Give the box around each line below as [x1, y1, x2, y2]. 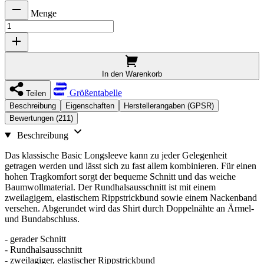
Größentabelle [67, 87, 122, 98]
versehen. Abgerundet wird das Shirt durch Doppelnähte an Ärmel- [5, 203, 254, 213]
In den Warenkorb [102, 69, 162, 78]
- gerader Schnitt [5, 233, 66, 244]
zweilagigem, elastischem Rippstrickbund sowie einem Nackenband [5, 192, 257, 203]
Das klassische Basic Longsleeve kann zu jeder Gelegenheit [5, 150, 227, 160]
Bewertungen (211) [9, 113, 73, 123]
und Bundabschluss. [5, 213, 80, 224]
